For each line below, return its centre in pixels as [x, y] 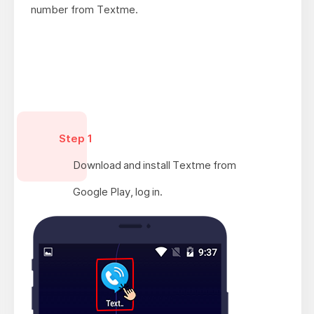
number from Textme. [84, 9]
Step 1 [75, 138]
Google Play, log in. [117, 191]
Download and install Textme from [154, 165]
